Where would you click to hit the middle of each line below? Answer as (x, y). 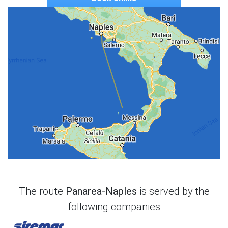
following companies (114, 206)
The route (42, 191)
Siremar (77, 220)
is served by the (173, 191)
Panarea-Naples (101, 191)
